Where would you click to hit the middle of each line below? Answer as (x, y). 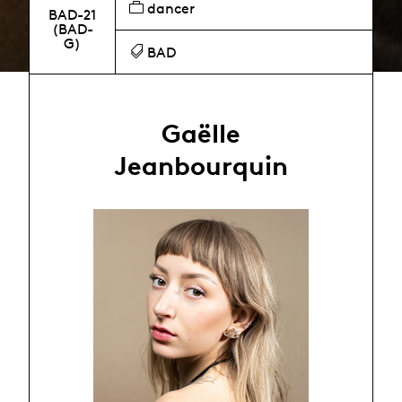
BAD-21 (73, 14)
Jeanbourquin (201, 165)
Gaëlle (201, 133)
